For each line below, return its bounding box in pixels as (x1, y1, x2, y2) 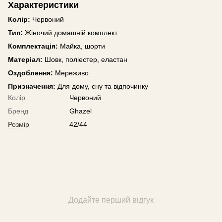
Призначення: (8, 82, 55, 91)
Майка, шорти (58, 42, 105, 51)
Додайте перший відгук (68, 196, 154, 205)
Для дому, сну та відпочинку (55, 82, 148, 91)
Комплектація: (8, 42, 58, 51)
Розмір (8, 120, 29, 129)
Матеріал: (8, 55, 43, 64)
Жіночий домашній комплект (23, 29, 117, 37)
